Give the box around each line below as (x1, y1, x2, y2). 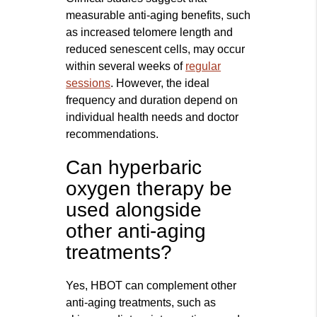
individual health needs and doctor (66, 111, 239, 124)
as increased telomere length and (66, 26, 234, 39)
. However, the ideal (110, 77, 210, 90)
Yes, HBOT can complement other (66, 279, 237, 292)
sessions (66, 77, 111, 90)
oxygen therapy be (66, 178, 233, 200)
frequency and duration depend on (66, 94, 238, 107)
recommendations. (66, 128, 159, 141)
